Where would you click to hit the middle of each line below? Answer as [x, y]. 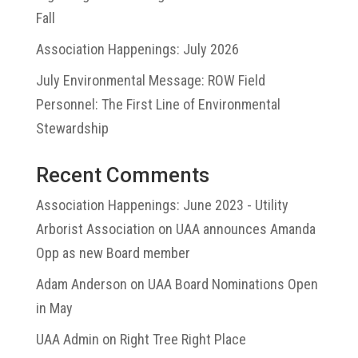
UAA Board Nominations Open [233, 284]
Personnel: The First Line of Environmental [158, 104]
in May [54, 308]
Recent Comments [122, 175]
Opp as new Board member [113, 253]
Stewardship [72, 128]
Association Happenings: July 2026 [137, 49]
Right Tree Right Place [183, 339]
